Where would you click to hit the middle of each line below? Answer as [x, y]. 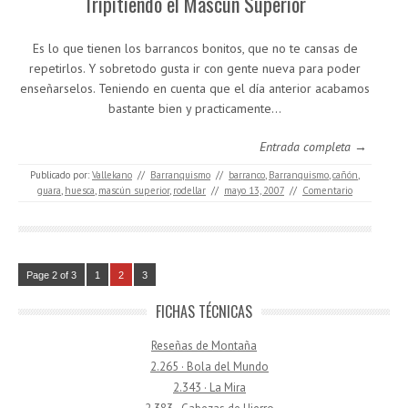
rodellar [189, 190]
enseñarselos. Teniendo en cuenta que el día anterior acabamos [195, 88]
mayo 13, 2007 [254, 190]
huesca [80, 190]
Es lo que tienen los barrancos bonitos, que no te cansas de [195, 48]
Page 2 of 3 [51, 275]
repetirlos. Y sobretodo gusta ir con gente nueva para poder [195, 68]
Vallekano [112, 174]
